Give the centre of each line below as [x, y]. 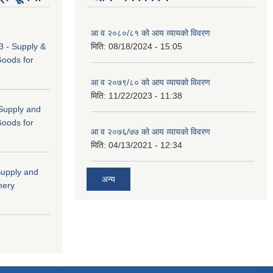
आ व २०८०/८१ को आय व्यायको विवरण [151, 33]
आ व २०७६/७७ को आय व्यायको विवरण [151, 131]
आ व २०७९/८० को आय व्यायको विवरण [151, 82]
